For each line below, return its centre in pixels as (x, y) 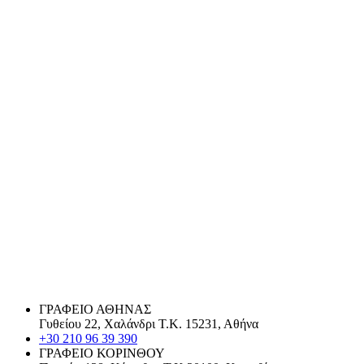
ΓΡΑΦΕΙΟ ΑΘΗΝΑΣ (95, 309)
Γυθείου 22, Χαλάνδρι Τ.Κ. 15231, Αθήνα (149, 323)
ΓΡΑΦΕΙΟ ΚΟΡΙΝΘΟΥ (102, 353)
